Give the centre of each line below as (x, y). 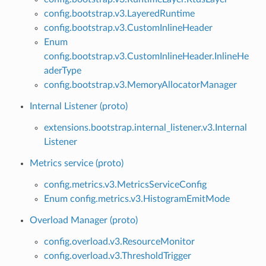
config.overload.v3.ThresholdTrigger (117, 256)
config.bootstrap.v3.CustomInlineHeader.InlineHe (146, 56)
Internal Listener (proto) (78, 106)
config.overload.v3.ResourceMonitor (119, 241)
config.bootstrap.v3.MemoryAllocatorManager (140, 85)
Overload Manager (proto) (83, 220)
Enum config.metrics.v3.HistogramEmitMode (137, 199)
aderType (62, 70)
